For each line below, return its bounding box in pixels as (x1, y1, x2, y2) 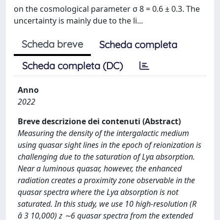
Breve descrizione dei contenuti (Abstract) (18, 116, 181, 127)
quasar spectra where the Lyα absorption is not (18, 187, 178, 197)
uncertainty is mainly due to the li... (14, 15, 143, 26)
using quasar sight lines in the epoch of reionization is (18, 139, 201, 150)
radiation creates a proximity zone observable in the (18, 175, 195, 186)
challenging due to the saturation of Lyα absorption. (18, 151, 195, 162)
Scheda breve (22, 38, 83, 50)
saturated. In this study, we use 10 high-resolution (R (18, 198, 196, 209)
